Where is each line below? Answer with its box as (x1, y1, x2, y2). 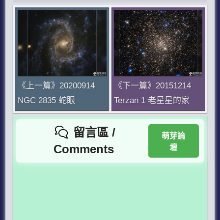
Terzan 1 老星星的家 (113, 95, 190, 105)
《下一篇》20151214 (113, 81, 191, 90)
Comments (53, 142, 114, 156)
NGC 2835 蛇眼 (18, 95, 76, 105)
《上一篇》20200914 (18, 81, 95, 90)
